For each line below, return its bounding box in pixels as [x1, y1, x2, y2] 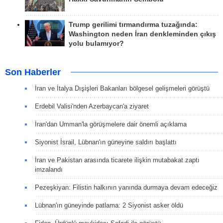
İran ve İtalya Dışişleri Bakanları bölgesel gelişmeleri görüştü [35, 84, 210, 92]
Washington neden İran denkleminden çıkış [69, 30, 216, 38]
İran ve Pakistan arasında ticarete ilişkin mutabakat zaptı [35, 156, 200, 164]
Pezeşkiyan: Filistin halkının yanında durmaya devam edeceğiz [35, 183, 218, 191]
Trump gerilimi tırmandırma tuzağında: [69, 20, 198, 28]
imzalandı [35, 165, 63, 173]
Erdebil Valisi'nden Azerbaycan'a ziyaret [35, 102, 149, 110]
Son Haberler [5, 67, 61, 77]
